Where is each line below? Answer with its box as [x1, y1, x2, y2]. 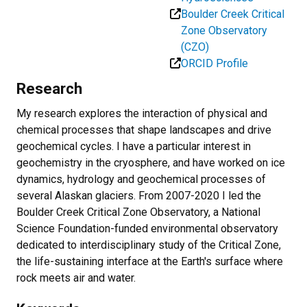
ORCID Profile [181, 56, 248, 70]
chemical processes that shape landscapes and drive [16, 123, 271, 136]
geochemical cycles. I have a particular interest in [16, 139, 251, 153]
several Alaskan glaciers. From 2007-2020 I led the [16, 188, 261, 202]
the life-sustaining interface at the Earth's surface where [16, 254, 283, 268]
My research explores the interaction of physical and [16, 106, 267, 120]
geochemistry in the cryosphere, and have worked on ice [16, 156, 285, 169]
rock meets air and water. [16, 271, 136, 284]
